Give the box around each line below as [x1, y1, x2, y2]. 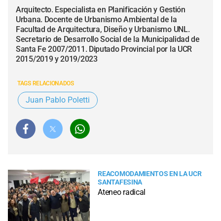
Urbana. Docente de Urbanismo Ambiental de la [16, 15, 177, 24]
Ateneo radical [98, 187, 146, 197]
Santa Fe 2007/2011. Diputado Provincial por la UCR [16, 44, 192, 54]
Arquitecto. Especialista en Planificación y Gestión [16, 5, 185, 14]
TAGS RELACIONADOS [17, 80, 74, 87]
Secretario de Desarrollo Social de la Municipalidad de [16, 35, 200, 44]
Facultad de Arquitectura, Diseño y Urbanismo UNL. [16, 25, 190, 34]
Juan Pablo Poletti [26, 96, 90, 105]
